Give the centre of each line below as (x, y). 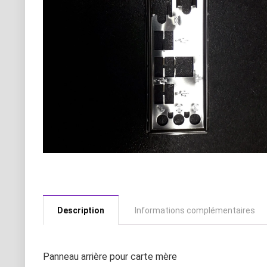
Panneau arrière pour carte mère (110, 257)
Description (81, 210)
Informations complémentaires (195, 210)
